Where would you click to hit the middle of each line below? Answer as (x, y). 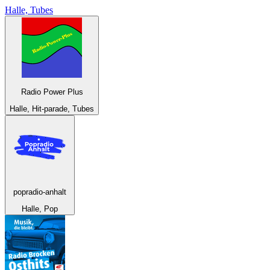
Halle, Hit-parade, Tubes (52, 109)
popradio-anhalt (40, 192)
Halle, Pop (40, 209)
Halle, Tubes (29, 10)
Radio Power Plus (52, 92)
